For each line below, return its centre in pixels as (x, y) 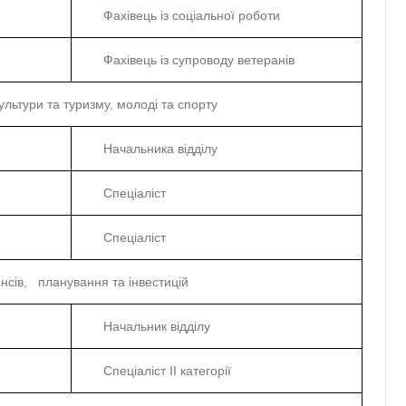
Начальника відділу (160, 149)
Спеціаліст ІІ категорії (167, 371)
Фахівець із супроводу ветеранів (199, 60)
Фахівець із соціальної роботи (192, 16)
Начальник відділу (157, 327)
